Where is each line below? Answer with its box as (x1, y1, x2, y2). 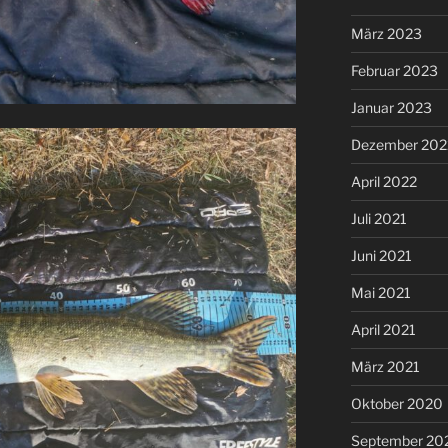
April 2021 (350, 320, 416, 338)
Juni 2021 (350, 246, 412, 264)
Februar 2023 (350, 61, 438, 79)
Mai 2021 (350, 283, 411, 301)
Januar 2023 (350, 98, 432, 116)
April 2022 (350, 172, 417, 190)
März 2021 (350, 357, 420, 375)
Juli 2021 (350, 209, 407, 227)
